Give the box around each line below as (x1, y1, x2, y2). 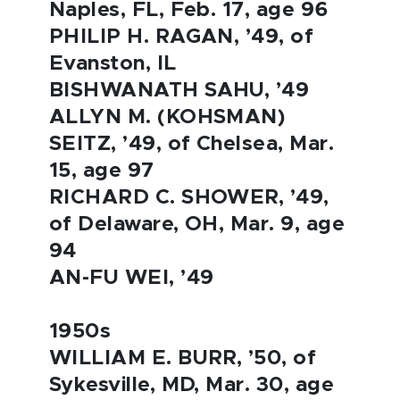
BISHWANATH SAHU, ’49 (49, 80, 310, 101)
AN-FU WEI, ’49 (49, 268, 214, 288)
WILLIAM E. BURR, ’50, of (49, 348, 317, 369)
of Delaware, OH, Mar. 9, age (49, 214, 345, 235)
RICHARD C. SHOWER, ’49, (49, 187, 329, 208)
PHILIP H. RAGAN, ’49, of (49, 27, 314, 47)
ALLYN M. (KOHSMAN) (49, 107, 286, 128)
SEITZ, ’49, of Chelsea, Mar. (49, 134, 334, 154)
